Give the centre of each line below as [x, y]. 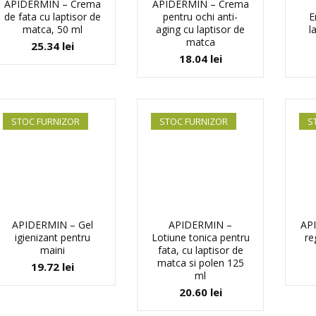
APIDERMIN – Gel [52, 225]
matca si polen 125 [200, 263]
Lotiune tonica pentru [200, 237]
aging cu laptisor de [200, 29]
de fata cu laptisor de [52, 17]
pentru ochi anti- [200, 17]
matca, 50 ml [52, 29]
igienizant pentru [52, 237]
